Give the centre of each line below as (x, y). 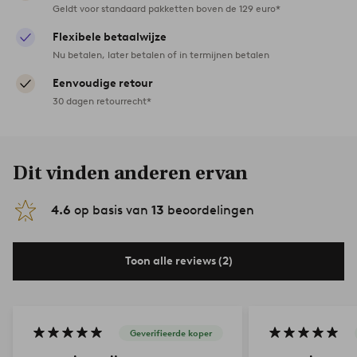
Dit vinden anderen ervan (130, 173)
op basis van (111, 210)
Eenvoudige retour (103, 83)
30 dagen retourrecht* (102, 100)
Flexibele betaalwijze (110, 37)
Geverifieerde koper (171, 333)
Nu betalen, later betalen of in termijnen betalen (161, 54)
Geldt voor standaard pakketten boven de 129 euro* (167, 8)
